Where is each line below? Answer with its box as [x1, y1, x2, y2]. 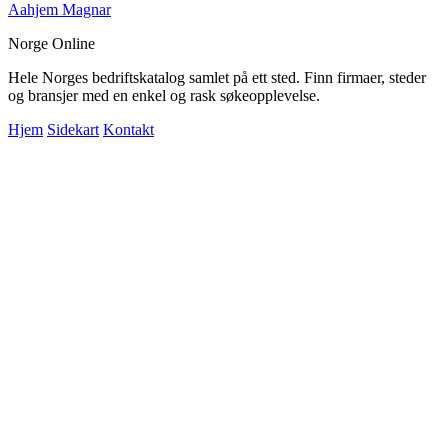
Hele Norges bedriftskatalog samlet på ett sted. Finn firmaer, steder [8, 68, 426, 86]
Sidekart [47, 120, 99, 138]
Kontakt [103, 120, 154, 138]
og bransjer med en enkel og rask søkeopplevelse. [8, 86, 320, 104]
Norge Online [8, 34, 95, 52]
